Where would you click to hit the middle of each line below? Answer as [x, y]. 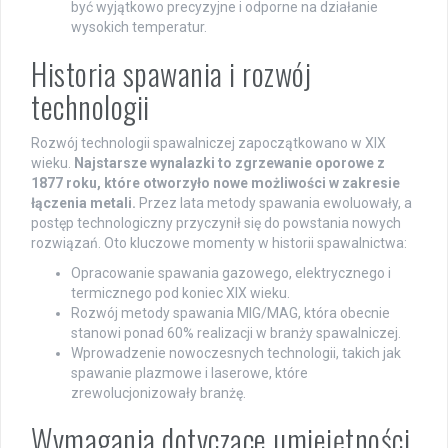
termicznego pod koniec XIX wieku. [180, 292]
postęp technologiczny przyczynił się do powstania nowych [216, 222]
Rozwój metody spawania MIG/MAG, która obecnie [230, 312]
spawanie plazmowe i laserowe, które [189, 372]
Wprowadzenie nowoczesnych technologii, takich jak [236, 352]
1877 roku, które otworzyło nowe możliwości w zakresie [215, 182]
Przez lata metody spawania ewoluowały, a [274, 202]
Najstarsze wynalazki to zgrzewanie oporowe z [229, 162]
